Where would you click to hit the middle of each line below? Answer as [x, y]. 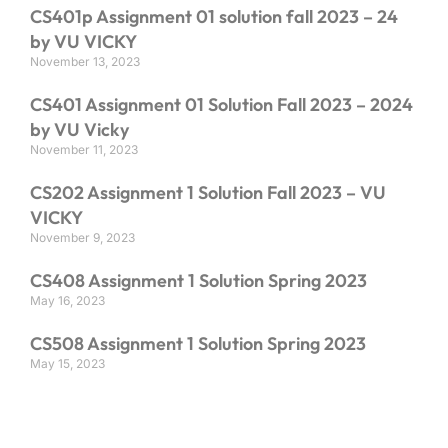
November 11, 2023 [84, 150]
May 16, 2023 [67, 301]
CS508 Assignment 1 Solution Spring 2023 [198, 344]
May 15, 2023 [67, 364]
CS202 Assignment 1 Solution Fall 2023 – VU [208, 193]
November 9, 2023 [82, 238]
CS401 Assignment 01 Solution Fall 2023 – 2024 [221, 105]
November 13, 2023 [85, 62]
